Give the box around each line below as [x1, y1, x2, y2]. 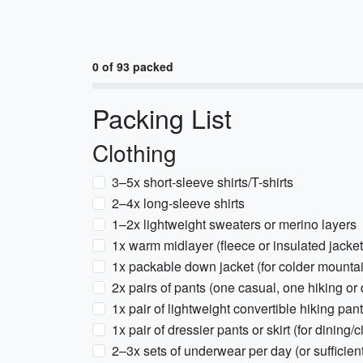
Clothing [92, 136, 177, 169]
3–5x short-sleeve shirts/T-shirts [112, 173, 293, 191]
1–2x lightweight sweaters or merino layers [112, 215, 357, 233]
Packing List [92, 99, 232, 136]
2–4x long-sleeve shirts [112, 194, 245, 212]
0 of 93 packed [92, 58, 173, 75]
